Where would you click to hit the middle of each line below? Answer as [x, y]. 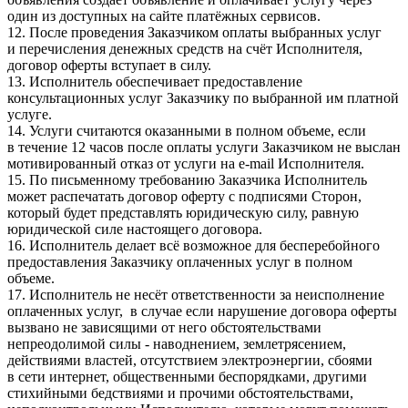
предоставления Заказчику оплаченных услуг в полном [180, 261]
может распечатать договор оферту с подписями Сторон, [184, 196]
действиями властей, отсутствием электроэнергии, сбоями [190, 360]
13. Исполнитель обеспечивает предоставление [155, 81]
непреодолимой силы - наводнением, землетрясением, [177, 343]
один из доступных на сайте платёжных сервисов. [164, 15]
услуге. [30, 114]
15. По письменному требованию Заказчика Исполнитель [187, 179]
